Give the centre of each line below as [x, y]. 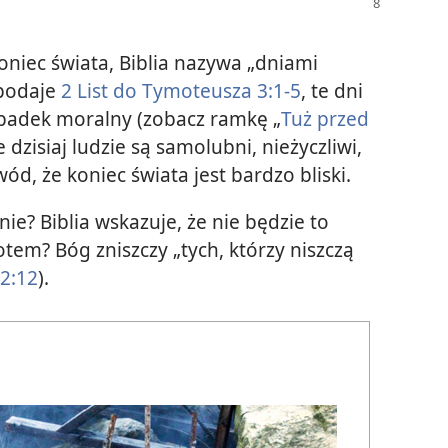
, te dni [332, 90]
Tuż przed [325, 118]
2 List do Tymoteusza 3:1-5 [181, 90]
